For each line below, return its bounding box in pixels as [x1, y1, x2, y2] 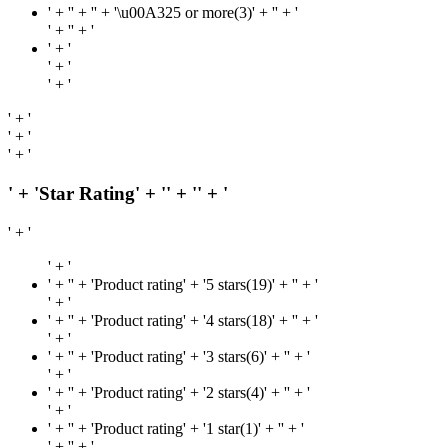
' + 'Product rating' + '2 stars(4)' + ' [71, 383, 287, 401]
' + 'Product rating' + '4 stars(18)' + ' [71, 311, 295, 329]
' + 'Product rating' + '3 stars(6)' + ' [71, 347, 287, 365]
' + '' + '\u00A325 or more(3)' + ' [71, 4, 275, 22]
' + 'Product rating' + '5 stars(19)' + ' [71, 275, 295, 293]
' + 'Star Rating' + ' [8, 182, 166, 204]
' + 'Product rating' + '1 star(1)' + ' [71, 419, 281, 437]
